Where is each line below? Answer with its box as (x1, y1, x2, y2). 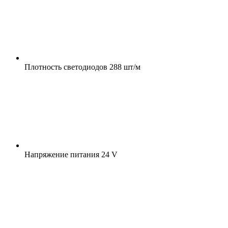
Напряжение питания (24, 150, 99, 159)
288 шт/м (107, 62, 140, 71)
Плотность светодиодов (24, 62, 107, 71)
